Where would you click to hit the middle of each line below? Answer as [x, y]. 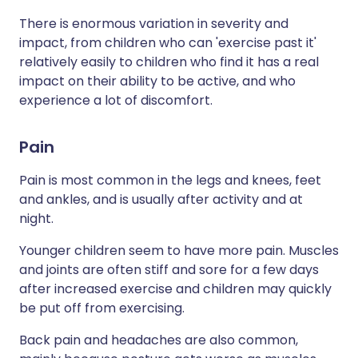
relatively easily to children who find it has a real [169, 62]
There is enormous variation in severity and [154, 24]
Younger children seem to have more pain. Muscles [179, 251]
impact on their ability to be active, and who [157, 81]
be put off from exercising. [102, 308]
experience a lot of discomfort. [116, 100]
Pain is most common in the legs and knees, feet [170, 180]
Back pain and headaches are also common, [159, 340]
